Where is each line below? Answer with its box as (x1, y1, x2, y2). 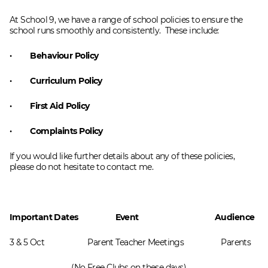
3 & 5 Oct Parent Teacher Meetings (10, 236, 221, 248)
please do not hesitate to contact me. (10, 161, 154, 172)
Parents (221, 236, 251, 248)
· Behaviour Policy (10, 50, 99, 61)
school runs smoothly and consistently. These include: (10, 25, 219, 36)
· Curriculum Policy (10, 75, 102, 86)
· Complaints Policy (10, 125, 103, 136)
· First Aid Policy (10, 100, 90, 111)
